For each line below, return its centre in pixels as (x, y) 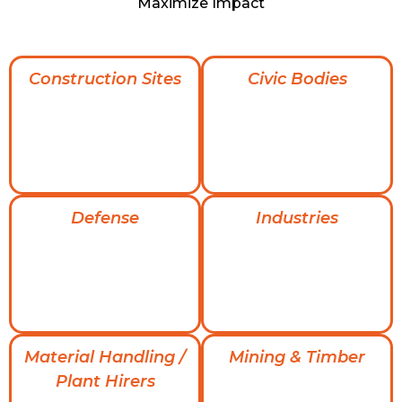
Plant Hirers (105, 381)
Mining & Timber (297, 357)
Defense (105, 218)
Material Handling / (105, 357)
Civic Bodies (297, 79)
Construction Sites (105, 79)
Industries (297, 218)
